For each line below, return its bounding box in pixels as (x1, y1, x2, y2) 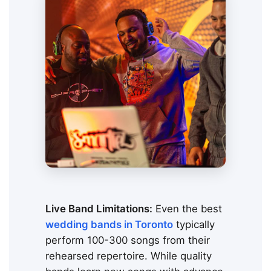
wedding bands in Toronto (45, 218, 173, 231)
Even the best (152, 203, 222, 215)
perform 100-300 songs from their (45, 234, 210, 247)
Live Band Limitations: (45, 203, 152, 215)
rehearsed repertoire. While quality (45, 250, 212, 263)
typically (173, 218, 215, 231)
